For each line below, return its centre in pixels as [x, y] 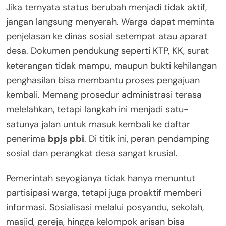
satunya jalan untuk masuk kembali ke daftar [98, 124]
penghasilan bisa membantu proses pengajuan [103, 80]
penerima [27, 139]
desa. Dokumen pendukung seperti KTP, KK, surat [107, 51]
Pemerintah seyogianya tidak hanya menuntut [101, 178]
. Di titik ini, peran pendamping [147, 139]
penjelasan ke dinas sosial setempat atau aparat [107, 37]
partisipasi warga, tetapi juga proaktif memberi [104, 193]
